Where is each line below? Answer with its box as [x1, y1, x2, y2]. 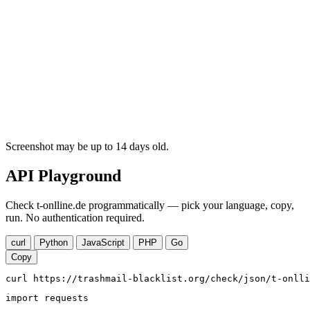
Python [39, 237, 68, 248]
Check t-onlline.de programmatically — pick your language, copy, [6, 199, 294, 212]
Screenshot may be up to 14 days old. [6, 140, 169, 153]
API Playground [6, 167, 121, 185]
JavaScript [82, 237, 125, 248]
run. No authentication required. [6, 212, 145, 224]
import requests [6, 293, 89, 304]
